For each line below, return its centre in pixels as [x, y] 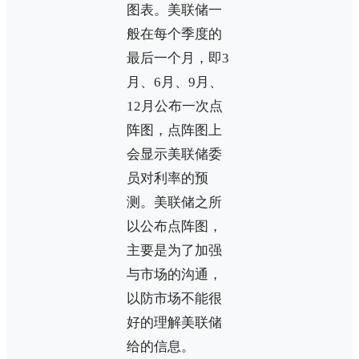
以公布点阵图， [174, 227]
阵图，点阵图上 [174, 131]
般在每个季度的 [174, 34]
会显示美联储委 [174, 155]
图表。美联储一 [174, 10]
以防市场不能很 [174, 299]
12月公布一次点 [175, 107]
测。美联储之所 [174, 203]
